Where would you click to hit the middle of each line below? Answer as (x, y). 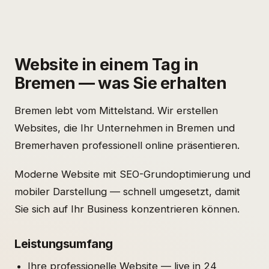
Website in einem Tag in (107, 64)
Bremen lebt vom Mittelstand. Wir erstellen (116, 110)
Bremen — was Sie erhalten (121, 83)
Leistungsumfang (64, 244)
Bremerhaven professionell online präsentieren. (127, 145)
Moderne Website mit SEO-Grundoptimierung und (132, 174)
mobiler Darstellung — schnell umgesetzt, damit (127, 192)
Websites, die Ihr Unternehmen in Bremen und (125, 128)
